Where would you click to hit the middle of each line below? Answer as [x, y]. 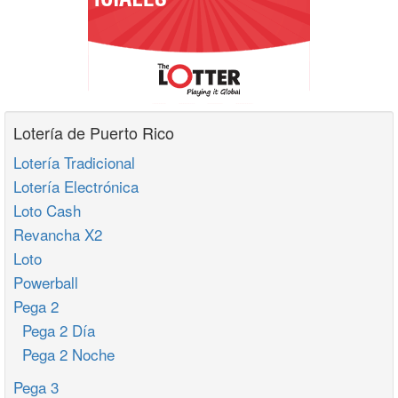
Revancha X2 [58, 234]
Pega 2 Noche [64, 354]
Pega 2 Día [54, 330]
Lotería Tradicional [74, 162]
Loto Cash [47, 210]
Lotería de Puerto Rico [94, 132]
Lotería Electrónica [76, 186]
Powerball [46, 282]
